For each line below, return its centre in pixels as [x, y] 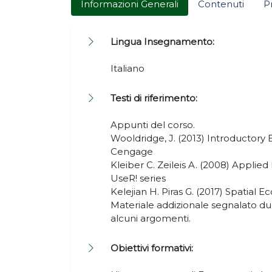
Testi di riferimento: [154, 98]
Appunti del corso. [153, 125]
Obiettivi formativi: [152, 248]
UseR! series [138, 178]
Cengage [132, 151]
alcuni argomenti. [151, 218]
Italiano [127, 68]
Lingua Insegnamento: [162, 42]
